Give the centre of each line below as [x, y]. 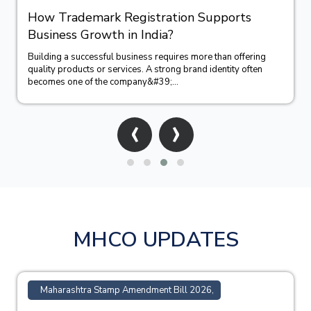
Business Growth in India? [101, 34]
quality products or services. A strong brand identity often [145, 69]
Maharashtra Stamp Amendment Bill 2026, [127, 290]
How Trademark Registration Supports [140, 17]
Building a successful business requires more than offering [147, 57]
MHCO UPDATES [155, 239]
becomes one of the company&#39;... [103, 82]
